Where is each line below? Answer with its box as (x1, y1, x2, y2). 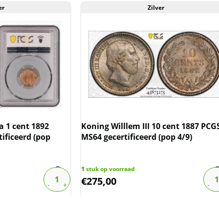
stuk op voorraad (85, 164, 135, 173)
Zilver (147, 3, 164, 12)
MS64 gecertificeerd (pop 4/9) (81, 131, 193, 142)
